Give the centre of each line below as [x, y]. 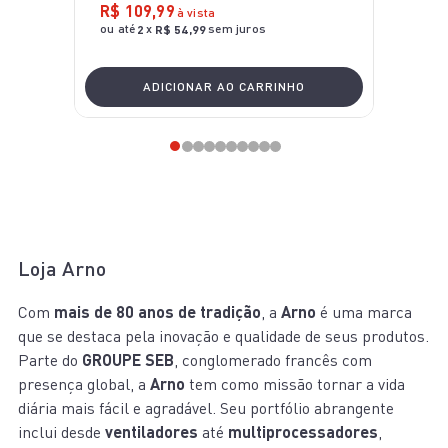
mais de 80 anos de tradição [157, 312]
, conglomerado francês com [273, 360]
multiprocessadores [303, 432]
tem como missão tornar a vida [295, 384]
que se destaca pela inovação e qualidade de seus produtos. [223, 336]
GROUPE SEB [128, 360]
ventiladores [151, 432]
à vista [196, 13]
